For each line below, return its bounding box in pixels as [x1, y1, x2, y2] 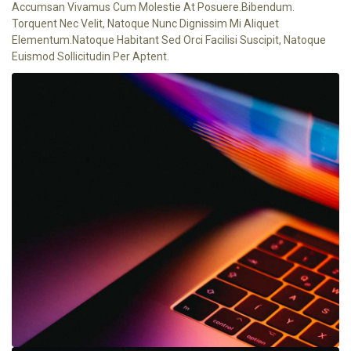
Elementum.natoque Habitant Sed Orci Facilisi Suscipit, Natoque [12, 34, 326, 46]
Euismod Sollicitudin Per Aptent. [12, 50, 169, 63]
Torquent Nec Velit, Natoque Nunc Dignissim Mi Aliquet [12, 17, 279, 30]
